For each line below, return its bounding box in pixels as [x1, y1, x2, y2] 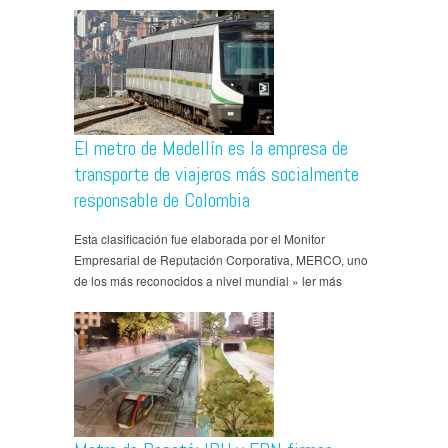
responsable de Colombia [74, 187, 250, 214]
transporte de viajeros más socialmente [74, 161, 359, 188]
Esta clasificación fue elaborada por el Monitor [74, 230, 325, 248]
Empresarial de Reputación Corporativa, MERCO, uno [74, 251, 368, 269]
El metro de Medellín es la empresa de [74, 135, 348, 162]
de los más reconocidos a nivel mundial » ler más [74, 272, 342, 290]
